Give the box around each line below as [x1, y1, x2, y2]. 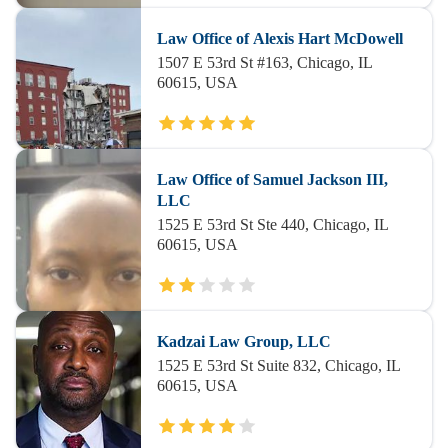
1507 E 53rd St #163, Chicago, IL [156, 54, 373, 71]
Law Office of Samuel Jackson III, [156, 171, 388, 188]
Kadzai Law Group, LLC [156, 333, 331, 350]
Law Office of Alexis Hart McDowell [156, 30, 403, 47]
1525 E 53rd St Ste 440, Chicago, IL [156, 216, 389, 233]
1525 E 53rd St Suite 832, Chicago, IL [156, 357, 401, 374]
